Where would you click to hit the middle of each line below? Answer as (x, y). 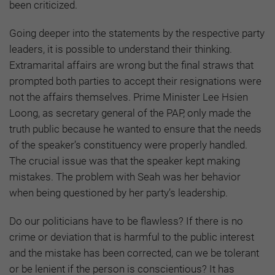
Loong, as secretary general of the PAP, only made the (130, 113)
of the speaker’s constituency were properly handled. (128, 145)
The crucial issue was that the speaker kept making (125, 161)
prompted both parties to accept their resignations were (135, 81)
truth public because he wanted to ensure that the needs (135, 129)
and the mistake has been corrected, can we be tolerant (134, 253)
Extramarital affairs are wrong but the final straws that (131, 65)
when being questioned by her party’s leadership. (118, 193)
